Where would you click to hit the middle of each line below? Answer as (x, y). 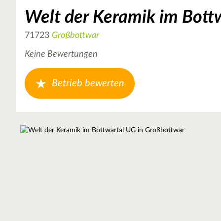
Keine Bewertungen (61, 55)
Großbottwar (75, 35)
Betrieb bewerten (88, 83)
